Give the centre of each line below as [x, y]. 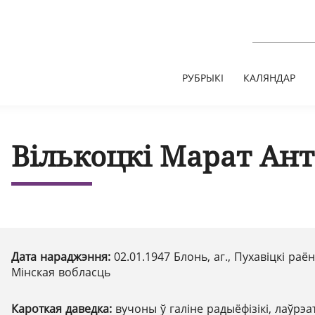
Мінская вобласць [61, 272]
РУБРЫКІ [203, 78]
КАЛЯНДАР [269, 78]
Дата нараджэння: [63, 257]
